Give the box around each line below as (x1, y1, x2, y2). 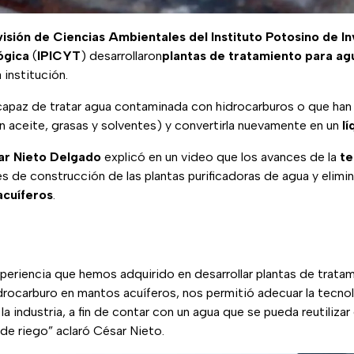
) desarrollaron (81, 48, 162, 64)
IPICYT (37, 48, 81, 64)
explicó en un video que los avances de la (101, 149, 340, 165)
